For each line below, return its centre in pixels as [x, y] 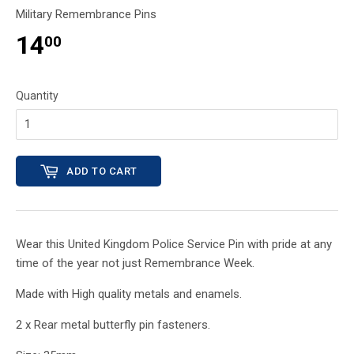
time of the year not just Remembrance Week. [135, 264]
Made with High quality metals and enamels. [129, 294]
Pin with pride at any [280, 245]
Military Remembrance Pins [86, 15]
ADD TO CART [102, 171]
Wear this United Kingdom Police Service [121, 245]
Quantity [37, 96]
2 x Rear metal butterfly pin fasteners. [115, 325]
